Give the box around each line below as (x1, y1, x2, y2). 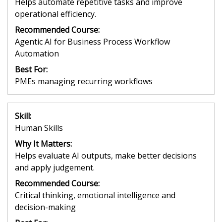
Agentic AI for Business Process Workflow (15, 36, 170, 47)
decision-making (15, 201, 76, 213)
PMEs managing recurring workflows (15, 75, 153, 87)
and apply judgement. (15, 162, 95, 173)
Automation (15, 48, 59, 59)
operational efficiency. (15, 8, 96, 19)
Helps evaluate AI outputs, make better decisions (15, 150, 197, 161)
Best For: (15, 63, 48, 75)
